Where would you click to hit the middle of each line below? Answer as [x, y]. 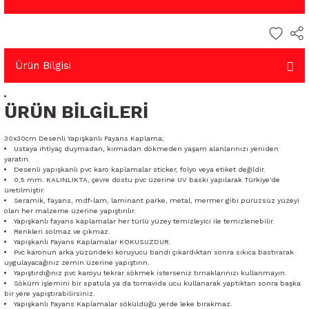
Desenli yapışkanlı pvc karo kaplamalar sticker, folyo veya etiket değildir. [140, 169]
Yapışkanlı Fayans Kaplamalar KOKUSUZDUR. [93, 242]
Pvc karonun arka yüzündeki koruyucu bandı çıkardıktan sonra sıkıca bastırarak [154, 252]
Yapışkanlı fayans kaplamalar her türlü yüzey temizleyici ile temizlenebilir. [144, 221]
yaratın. [17, 159]
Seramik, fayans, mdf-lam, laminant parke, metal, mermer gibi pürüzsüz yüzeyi [157, 200]
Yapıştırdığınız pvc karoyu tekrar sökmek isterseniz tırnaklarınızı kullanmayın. [151, 273]
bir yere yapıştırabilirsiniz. [50, 293]
